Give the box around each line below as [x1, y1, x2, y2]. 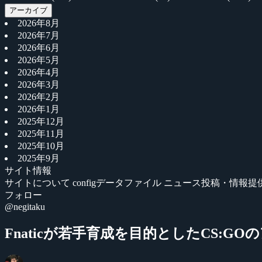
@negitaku [5, 202, 45, 212]
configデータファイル [73, 178, 164, 188]
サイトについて [5, 178, 73, 188]
